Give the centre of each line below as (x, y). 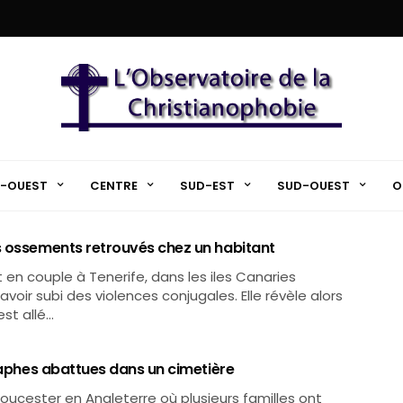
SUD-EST (207, 185)
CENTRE (113, 185)
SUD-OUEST (313, 185)
